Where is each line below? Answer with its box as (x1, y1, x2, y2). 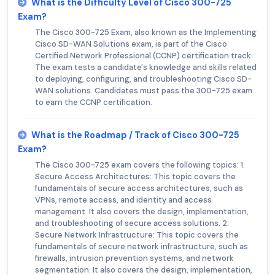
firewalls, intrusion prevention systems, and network (35, 252, 234, 263)
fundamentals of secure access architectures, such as (35, 182, 243, 193)
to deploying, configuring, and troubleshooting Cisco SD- (35, 73, 252, 84)
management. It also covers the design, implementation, (35, 206, 249, 217)
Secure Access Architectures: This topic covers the (35, 171, 236, 182)
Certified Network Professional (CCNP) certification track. (35, 50, 253, 61)
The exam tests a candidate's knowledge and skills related (35, 61, 257, 72)
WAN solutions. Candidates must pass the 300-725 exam (35, 85, 252, 96)
